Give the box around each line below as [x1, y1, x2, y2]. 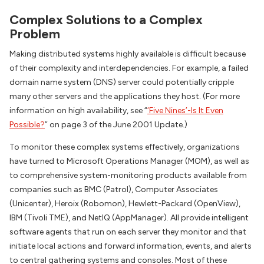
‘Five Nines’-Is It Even [147, 105, 223, 116]
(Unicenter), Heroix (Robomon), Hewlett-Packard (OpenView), [9, 199, 240, 209]
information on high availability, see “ [9, 105, 147, 116]
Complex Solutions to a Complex [9, 12, 203, 28]
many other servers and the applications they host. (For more [9, 91, 240, 102]
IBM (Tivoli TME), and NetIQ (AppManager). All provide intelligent [9, 213, 249, 223]
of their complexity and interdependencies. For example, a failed [9, 63, 249, 74]
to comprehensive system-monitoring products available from [9, 170, 247, 181]
